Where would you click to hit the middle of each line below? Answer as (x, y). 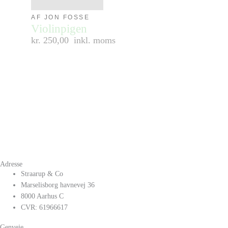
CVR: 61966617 (45, 207)
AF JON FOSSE (61, 17)
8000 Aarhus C (42, 196)
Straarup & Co (42, 174)
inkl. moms (95, 40)
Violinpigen (59, 28)
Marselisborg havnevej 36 (58, 185)
